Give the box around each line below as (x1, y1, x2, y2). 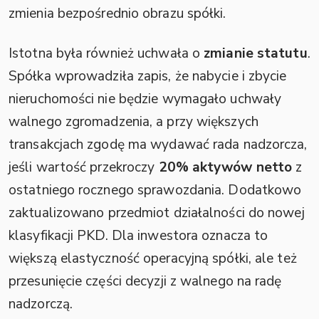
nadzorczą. (9, 294, 73, 313)
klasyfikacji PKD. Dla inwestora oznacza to (9, 226, 268, 245)
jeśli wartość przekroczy (9, 157, 159, 177)
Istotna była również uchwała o (9, 43, 204, 63)
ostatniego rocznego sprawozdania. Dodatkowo (9, 180, 302, 199)
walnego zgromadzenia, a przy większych (9, 112, 258, 131)
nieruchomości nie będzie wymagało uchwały (9, 89, 282, 108)
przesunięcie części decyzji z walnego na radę (9, 271, 282, 291)
